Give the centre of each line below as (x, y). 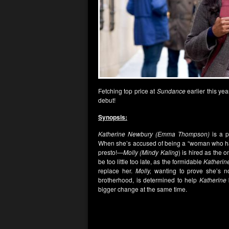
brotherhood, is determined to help (149, 180)
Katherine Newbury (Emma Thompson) (154, 134)
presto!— (111, 152)
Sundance (171, 91)
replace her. (117, 170)
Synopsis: (113, 117)
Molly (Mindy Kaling (151, 152)
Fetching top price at (128, 91)
